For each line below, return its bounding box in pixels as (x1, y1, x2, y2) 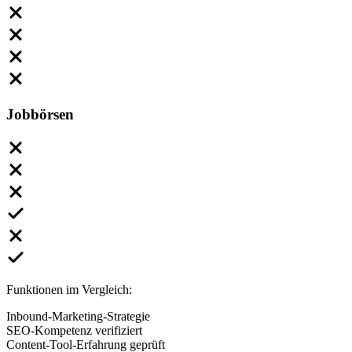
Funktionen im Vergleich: (6, 282, 132, 296)
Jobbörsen (6, 105, 74, 123)
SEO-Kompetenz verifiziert (6, 323, 142, 337)
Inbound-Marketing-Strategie (6, 309, 150, 323)
